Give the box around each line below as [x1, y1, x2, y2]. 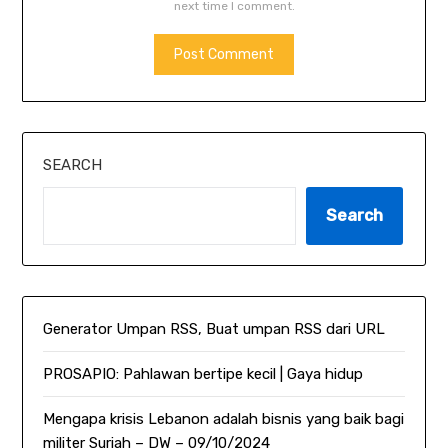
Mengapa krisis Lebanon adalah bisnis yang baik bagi [43, 410, 405, 429]
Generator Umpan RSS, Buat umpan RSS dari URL [43, 320, 386, 339]
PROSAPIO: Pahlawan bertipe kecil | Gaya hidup [43, 365, 364, 384]
